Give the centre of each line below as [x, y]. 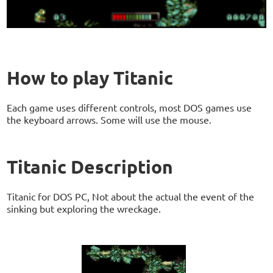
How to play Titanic [90, 78]
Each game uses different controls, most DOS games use [129, 108]
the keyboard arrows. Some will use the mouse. [109, 120]
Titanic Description [90, 167]
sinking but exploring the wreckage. [84, 209]
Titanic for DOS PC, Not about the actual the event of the [131, 197]
